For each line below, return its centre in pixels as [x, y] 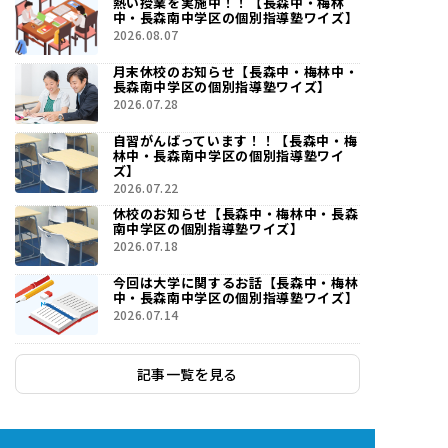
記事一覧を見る [187, 374]
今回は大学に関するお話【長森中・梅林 [235, 283]
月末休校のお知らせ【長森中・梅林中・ [235, 72]
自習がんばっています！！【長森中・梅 [235, 141]
